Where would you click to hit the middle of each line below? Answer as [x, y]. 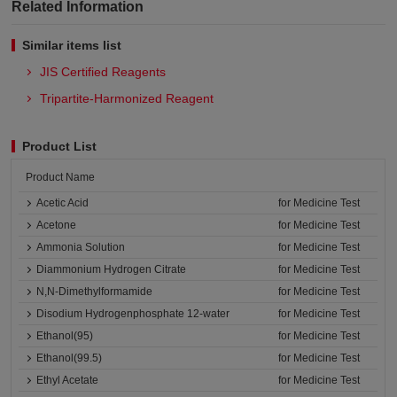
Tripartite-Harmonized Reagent [127, 99]
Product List [60, 147]
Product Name [61, 178]
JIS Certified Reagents [103, 72]
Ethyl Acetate [68, 381]
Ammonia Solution [81, 248]
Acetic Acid [63, 203]
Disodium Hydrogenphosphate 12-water [133, 314]
